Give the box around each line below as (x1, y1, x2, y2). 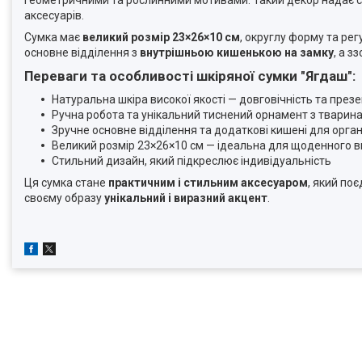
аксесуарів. (24, 8, 84, 22)
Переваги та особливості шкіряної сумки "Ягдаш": (24, 67, 356, 84)
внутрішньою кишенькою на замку (140, 45, 334, 59)
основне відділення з (24, 45, 140, 59)
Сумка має (24, 30, 82, 44)
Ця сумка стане (24, 175, 108, 189)
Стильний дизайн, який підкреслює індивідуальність (52, 154, 331, 167)
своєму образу (24, 191, 104, 204)
